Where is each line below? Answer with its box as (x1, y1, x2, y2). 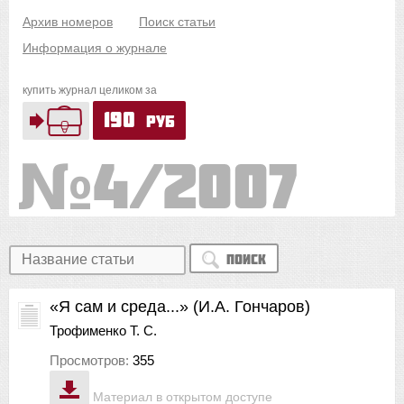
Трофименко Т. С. (50, 322, 157, 338)
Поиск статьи (139, 14, 216, 29)
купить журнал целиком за (23, 84, 157, 96)
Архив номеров (23, 14, 113, 29)
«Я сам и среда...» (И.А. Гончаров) (50, 297, 310, 316)
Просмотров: (50, 352, 133, 368)
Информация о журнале (23, 41, 167, 55)
